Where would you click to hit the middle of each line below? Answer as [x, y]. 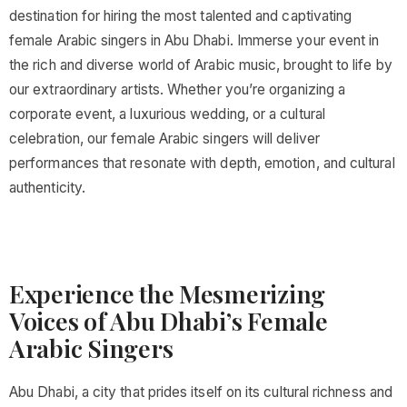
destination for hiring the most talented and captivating [181, 16]
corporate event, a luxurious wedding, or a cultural [167, 114]
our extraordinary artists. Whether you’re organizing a [178, 89]
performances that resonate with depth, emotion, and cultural [202, 163]
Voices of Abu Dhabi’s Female [169, 321]
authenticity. [48, 188]
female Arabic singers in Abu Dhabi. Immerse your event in [194, 40]
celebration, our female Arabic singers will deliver [164, 139]
